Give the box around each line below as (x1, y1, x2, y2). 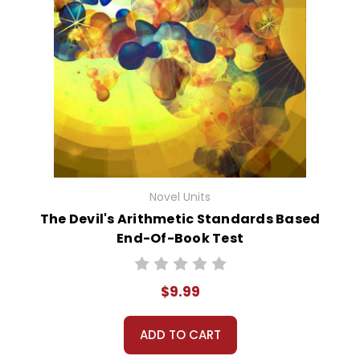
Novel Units (149, 189, 211, 206)
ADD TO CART (139, 326, 221, 344)
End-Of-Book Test (117, 229, 243, 248)
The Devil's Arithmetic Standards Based (39, 210, 321, 229)
